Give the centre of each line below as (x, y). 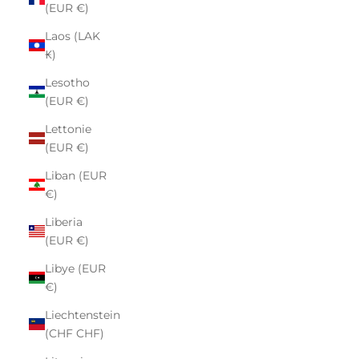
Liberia (64, 222)
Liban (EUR (76, 175)
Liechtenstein (83, 315)
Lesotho (67, 82)
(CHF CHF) (75, 333)
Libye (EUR (75, 268)
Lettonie (68, 129)
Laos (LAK (73, 36)
